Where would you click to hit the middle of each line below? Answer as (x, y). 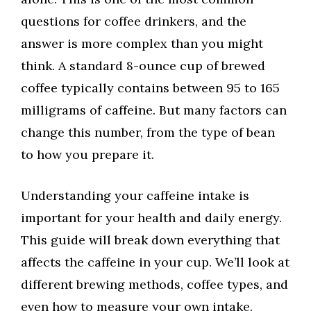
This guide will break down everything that (150, 240)
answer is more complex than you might (142, 44)
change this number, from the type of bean (148, 133)
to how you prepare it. (87, 155)
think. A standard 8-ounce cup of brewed (143, 66)
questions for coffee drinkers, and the (134, 22)
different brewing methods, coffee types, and (154, 285)
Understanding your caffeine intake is (135, 196)
